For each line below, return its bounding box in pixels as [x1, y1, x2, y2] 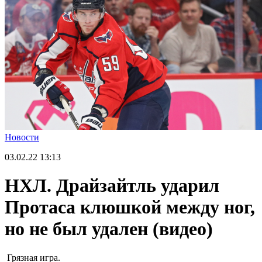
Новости [5, 132, 39, 142]
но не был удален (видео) [5, 218, 213, 240]
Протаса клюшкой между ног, [5, 196, 255, 218]
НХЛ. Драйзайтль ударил [5, 175, 219, 196]
